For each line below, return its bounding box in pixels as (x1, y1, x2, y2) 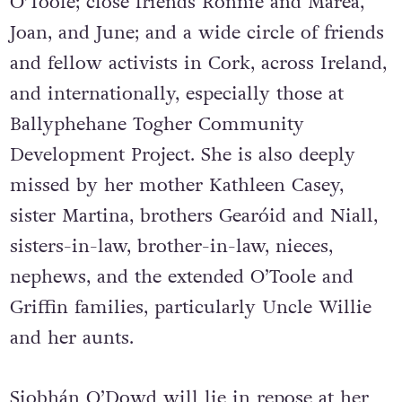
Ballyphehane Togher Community (9, 111, 304, 138)
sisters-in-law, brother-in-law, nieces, (9, 233, 333, 260)
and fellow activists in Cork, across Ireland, (9, 50, 387, 77)
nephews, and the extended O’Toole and (9, 264, 354, 291)
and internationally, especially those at (9, 81, 344, 108)
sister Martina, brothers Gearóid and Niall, (9, 203, 378, 230)
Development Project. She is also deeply (9, 142, 355, 169)
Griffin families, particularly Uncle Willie (9, 294, 371, 321)
